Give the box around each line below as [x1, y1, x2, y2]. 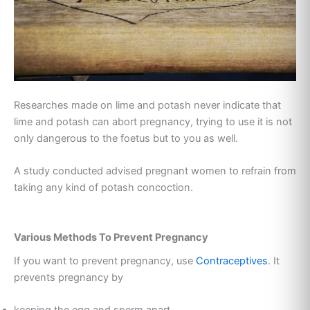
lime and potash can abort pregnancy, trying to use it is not [14, 115, 292, 128]
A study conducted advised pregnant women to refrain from [14, 165, 296, 178]
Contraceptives [196, 254, 268, 267]
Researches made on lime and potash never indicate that [14, 98, 281, 111]
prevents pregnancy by [14, 271, 123, 284]
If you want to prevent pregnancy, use [14, 254, 196, 267]
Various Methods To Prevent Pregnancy [14, 230, 208, 244]
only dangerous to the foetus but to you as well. [14, 131, 241, 145]
